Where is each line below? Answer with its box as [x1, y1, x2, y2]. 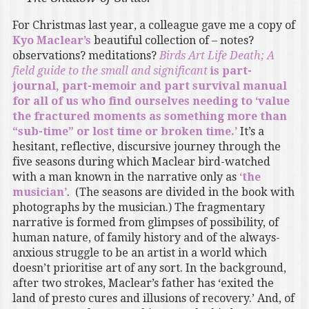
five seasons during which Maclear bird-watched [12, 155, 270, 169]
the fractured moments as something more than [12, 110, 287, 123]
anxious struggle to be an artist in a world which [12, 246, 267, 260]
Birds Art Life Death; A [159, 49, 275, 63]
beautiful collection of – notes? [90, 34, 254, 48]
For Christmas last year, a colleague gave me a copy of [12, 19, 295, 32]
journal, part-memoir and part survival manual [12, 79, 287, 93]
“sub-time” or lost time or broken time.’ [12, 125, 237, 139]
